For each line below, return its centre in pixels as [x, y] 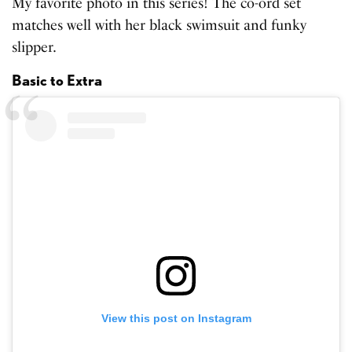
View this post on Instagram [176, 319]
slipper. [34, 48]
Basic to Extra [57, 81]
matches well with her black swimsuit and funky [159, 26]
